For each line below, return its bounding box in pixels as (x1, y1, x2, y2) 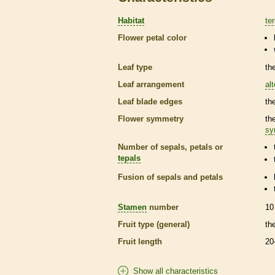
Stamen (118, 202, 147, 212)
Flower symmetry (118, 114, 184, 124)
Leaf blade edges (118, 97, 182, 107)
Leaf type (118, 63, 152, 72)
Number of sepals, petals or (118, 142, 223, 152)
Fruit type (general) (118, 219, 190, 229)
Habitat (118, 15, 144, 25)
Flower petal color (118, 33, 187, 42)
